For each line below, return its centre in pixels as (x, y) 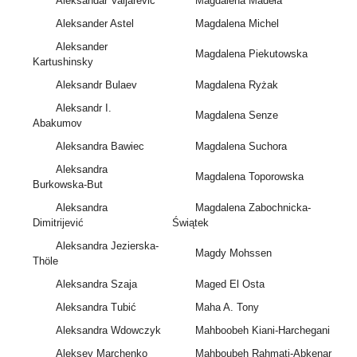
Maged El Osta (229, 284)
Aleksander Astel (94, 24)
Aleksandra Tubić (96, 308)
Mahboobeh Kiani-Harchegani (262, 331)
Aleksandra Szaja (96, 284)
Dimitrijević (59, 223)
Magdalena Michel (237, 24)
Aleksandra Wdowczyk (108, 331)
